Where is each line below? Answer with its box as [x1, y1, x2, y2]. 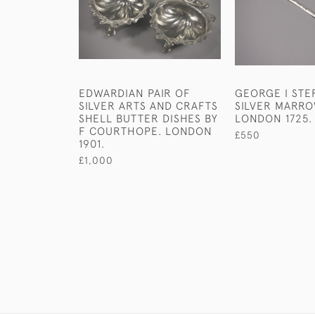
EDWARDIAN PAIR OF [79, 86, 191, 99]
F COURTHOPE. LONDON [79, 124, 212, 137]
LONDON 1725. [235, 112, 312, 124]
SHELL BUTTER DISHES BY [79, 112, 218, 124]
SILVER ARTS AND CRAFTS [79, 99, 218, 112]
